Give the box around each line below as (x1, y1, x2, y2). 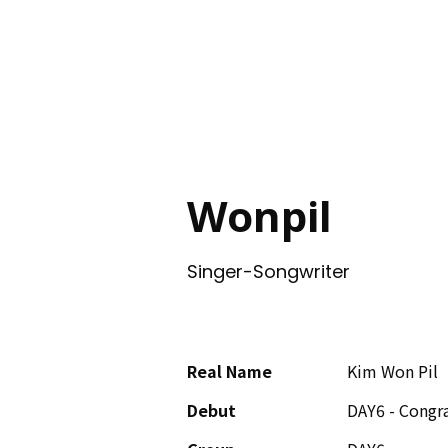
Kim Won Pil (347, 359, 438, 383)
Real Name (187, 359, 272, 383)
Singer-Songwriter (187, 259, 350, 288)
